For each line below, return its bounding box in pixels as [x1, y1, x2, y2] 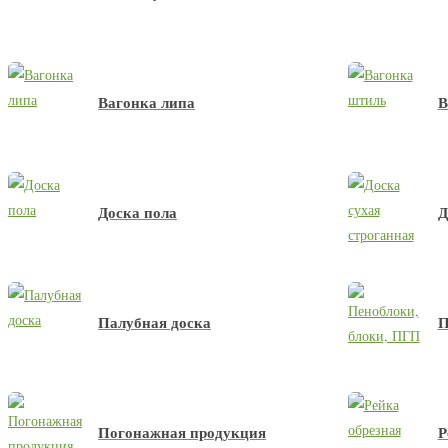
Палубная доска [98, 311, 211, 333]
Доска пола [98, 201, 177, 223]
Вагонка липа [98, 91, 195, 113]
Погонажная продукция [98, 421, 266, 443]
